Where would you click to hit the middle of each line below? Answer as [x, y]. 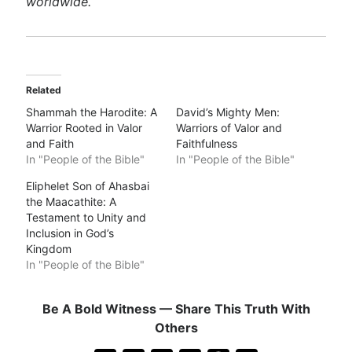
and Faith [50, 143]
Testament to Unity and [86, 217]
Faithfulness [207, 143]
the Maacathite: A [71, 202]
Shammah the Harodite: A [92, 112]
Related [44, 90]
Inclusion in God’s [70, 233]
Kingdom [49, 249]
